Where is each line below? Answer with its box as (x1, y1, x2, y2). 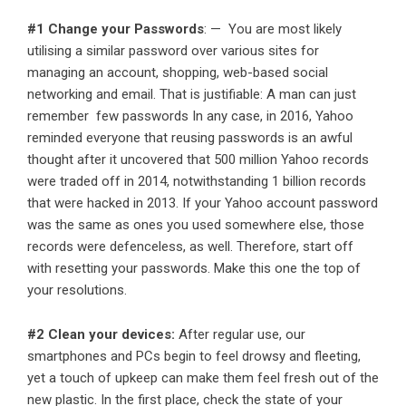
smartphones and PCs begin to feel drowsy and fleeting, (27, 348, 361, 364)
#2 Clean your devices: (27, 326, 175, 343)
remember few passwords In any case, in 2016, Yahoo (27, 108, 353, 124)
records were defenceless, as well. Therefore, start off (27, 238, 353, 255)
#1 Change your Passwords (27, 21, 204, 37)
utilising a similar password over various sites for (27, 43, 319, 59)
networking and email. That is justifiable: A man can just (27, 86, 356, 102)
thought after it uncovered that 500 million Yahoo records (27, 151, 369, 168)
